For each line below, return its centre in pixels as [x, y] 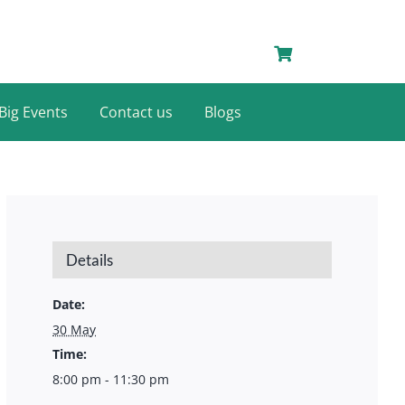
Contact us [136, 112]
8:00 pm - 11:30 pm [111, 380]
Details [90, 260]
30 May [75, 330]
